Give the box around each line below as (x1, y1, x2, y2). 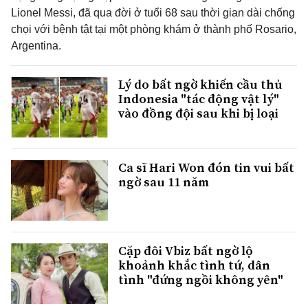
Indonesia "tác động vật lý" (118, 90, 279, 108)
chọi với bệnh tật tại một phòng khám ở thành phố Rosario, (11, 23, 296, 36)
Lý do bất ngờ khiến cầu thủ (118, 76, 283, 93)
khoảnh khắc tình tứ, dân (118, 256, 270, 274)
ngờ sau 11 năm (118, 173, 209, 191)
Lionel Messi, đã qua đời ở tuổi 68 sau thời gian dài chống (11, 7, 295, 19)
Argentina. (11, 40, 61, 52)
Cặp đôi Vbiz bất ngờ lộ (118, 242, 253, 260)
